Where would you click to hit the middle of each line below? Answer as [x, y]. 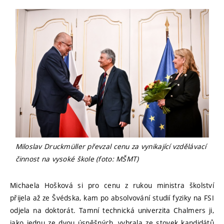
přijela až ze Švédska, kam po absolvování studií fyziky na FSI [112, 197]
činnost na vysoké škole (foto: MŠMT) [77, 158]
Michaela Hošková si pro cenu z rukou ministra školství [112, 185]
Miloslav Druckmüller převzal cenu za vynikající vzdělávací [111, 146]
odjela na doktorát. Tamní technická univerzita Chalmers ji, [112, 210]
